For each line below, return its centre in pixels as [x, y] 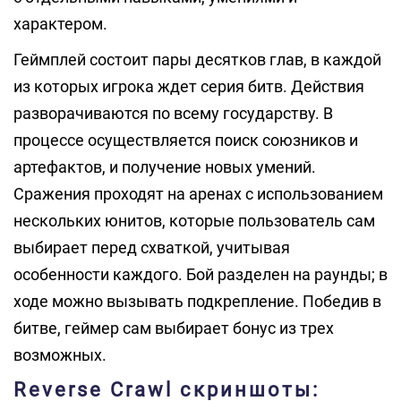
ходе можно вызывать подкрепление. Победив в [197, 301]
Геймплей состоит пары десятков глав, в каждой [197, 60]
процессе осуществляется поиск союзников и [186, 140]
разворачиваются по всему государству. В [173, 113]
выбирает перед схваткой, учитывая [152, 247]
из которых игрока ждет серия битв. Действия [189, 86]
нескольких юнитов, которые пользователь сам [194, 221]
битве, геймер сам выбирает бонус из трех [174, 328]
